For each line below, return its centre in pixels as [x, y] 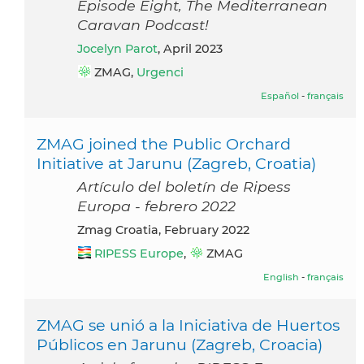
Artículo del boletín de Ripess [184, 187]
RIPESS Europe [139, 254]
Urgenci [160, 73]
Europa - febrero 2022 [156, 206]
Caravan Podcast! [143, 25]
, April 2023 [190, 49]
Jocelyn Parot [120, 49]
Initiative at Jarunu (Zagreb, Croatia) [176, 164]
